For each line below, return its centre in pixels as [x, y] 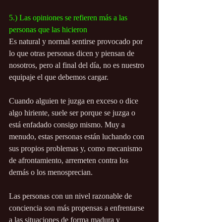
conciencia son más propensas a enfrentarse [78, 208]
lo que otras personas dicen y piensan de [73, 54]
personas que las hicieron [48, 30]
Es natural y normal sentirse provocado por [77, 42]
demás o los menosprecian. [51, 172]
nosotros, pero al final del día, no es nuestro [78, 65]
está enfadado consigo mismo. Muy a [68, 125]
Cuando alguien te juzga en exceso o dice [75, 101]
